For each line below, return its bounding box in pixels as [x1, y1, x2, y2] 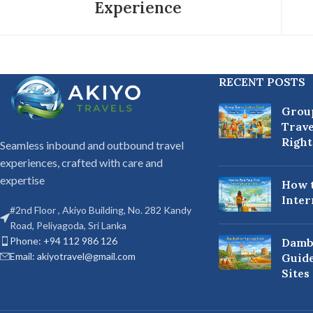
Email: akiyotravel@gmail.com [10, 249, 136, 262]
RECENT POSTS [218, 74, 305, 89]
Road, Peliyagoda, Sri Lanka [10, 219, 126, 231]
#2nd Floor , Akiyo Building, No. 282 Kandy [10, 203, 191, 216]
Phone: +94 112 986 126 [10, 234, 117, 247]
